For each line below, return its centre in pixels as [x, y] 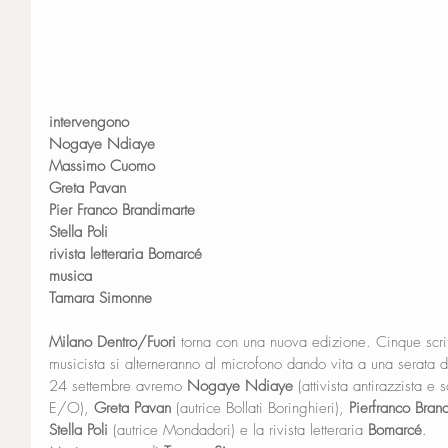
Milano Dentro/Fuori [112, 342]
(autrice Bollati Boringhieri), [260, 408]
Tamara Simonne [100, 298]
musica [70, 276]
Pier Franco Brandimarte [122, 210]
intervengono [89, 122]
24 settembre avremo [118, 386]
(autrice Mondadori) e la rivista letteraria [240, 430]
